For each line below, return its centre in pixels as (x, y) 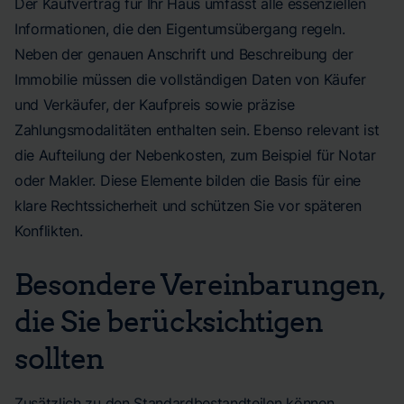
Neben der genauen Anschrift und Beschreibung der (184, 54)
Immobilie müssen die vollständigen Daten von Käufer (190, 79)
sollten (60, 357)
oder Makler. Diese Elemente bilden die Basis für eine (188, 180)
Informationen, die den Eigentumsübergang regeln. (180, 29)
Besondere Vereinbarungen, (201, 283)
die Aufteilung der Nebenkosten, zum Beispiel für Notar (195, 155)
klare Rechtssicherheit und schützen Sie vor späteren (188, 206)
